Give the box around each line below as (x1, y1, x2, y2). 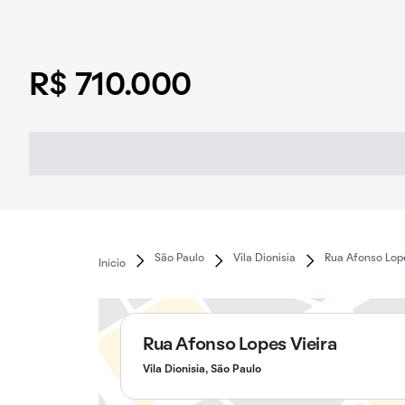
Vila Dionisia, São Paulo (142, 365, 261, 374)
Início (98, 259, 126, 268)
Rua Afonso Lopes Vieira (142, 337, 337, 353)
